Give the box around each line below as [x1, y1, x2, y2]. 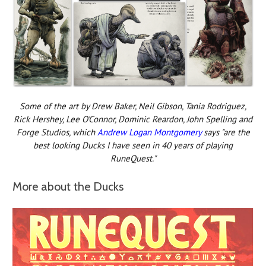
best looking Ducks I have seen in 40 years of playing [33, 139, 233, 151]
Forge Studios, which [16, 126, 97, 138]
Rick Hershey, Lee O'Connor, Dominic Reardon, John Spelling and [14, 113, 252, 125]
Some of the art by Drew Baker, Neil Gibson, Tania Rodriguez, [20, 100, 246, 112]
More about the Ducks [12, 179, 123, 194]
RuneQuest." [110, 152, 156, 164]
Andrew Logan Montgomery [97, 126, 201, 138]
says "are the [201, 126, 250, 138]
